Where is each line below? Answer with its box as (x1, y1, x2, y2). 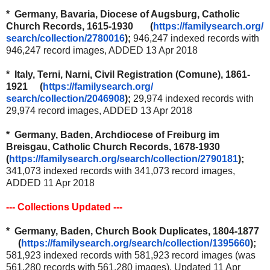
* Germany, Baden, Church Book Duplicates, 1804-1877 (6, 225, 262, 236)
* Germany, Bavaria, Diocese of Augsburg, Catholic (6, 8, 240, 19)
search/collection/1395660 (131, 237, 250, 248)
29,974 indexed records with (133, 93, 254, 104)
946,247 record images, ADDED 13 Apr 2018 (6, 45, 198, 55)
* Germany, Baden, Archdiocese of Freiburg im (6, 129, 219, 140)
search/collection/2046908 (6, 93, 125, 104)
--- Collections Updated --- (6, 201, 122, 212)
